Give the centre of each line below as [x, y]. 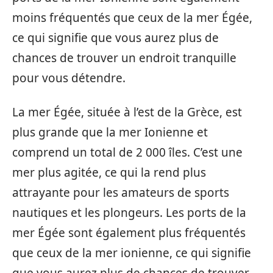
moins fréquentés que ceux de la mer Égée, [132, 18]
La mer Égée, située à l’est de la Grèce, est [127, 112]
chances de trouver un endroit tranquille [124, 58]
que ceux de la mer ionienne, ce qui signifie [132, 253]
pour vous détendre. [69, 78]
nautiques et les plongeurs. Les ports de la [129, 212]
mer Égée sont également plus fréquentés [129, 232]
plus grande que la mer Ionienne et [110, 132]
